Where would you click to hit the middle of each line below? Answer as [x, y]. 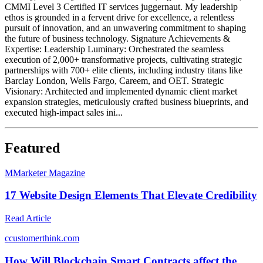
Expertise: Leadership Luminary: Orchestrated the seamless [114, 49]
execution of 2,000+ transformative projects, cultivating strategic [123, 59]
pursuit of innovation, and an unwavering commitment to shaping [125, 28]
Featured [32, 148]
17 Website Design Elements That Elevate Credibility [131, 195]
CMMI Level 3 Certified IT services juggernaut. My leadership [121, 6]
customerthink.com [44, 238]
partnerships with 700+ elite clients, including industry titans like [124, 70]
